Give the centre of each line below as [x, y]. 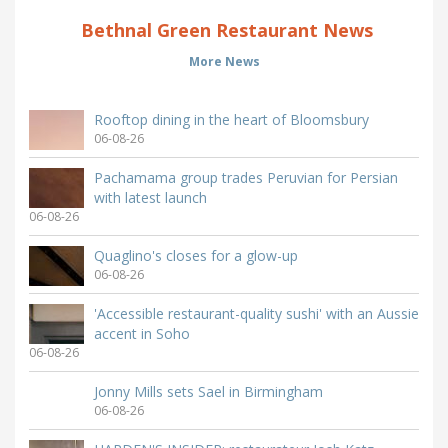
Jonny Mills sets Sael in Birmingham [208, 392]
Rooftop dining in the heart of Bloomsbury [231, 120]
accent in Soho [142, 334]
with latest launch [150, 198]
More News [224, 62]
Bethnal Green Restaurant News [224, 30]
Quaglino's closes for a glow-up [196, 256]
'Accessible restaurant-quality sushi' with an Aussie [256, 314]
